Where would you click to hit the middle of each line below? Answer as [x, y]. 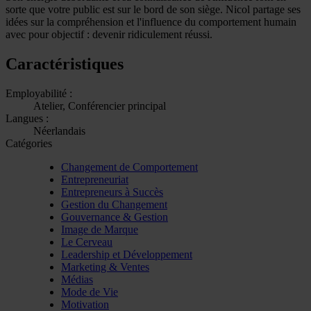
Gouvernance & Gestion [115, 217]
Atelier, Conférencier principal [100, 106]
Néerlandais [59, 131]
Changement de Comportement [129, 167]
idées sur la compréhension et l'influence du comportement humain [151, 22]
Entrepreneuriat [95, 179]
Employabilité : [39, 93]
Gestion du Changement [114, 204]
